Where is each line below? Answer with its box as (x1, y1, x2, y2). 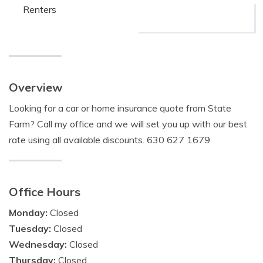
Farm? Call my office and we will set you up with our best (9, 118, 247, 130)
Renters (23, 4, 56, 15)
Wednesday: (9, 238, 69, 250)
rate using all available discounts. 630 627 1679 (9, 134, 210, 146)
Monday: (9, 207, 50, 218)
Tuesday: (9, 222, 53, 234)
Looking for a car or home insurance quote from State (9, 102, 231, 114)
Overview (9, 80, 63, 95)
